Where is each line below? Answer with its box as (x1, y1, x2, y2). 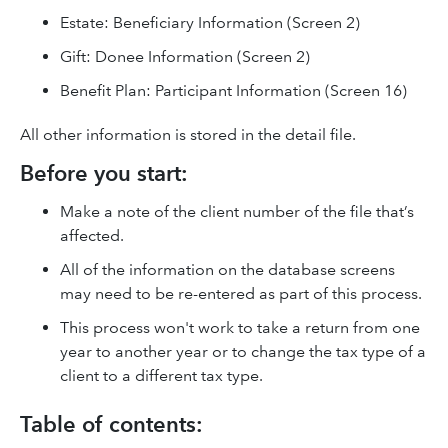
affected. (60, 226, 124, 245)
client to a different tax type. (60, 366, 263, 385)
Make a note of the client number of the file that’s (60, 202, 414, 221)
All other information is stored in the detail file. (20, 125, 356, 144)
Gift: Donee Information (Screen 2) (60, 47, 310, 66)
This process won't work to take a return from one (60, 318, 420, 337)
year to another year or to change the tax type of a (60, 342, 426, 361)
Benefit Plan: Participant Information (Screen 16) (60, 81, 407, 100)
